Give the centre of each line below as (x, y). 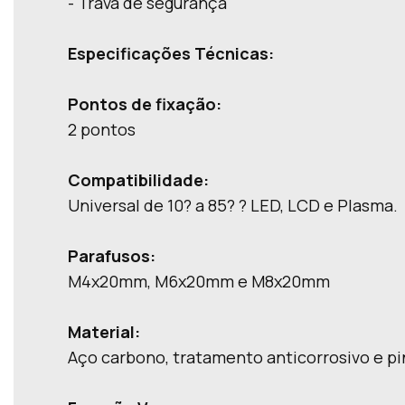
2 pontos (102, 129)
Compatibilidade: (138, 180)
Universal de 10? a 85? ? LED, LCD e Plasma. (233, 205)
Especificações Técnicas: (171, 53)
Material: (104, 332)
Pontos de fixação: (145, 104)
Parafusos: (112, 256)
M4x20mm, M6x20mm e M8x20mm (199, 281)
